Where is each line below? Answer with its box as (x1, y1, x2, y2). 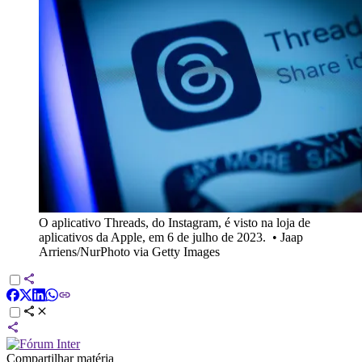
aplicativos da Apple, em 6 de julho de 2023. (39, 229, 266, 244)
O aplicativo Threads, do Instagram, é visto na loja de (39, 215, 310, 229)
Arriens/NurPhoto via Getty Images (39, 244, 220, 259)
